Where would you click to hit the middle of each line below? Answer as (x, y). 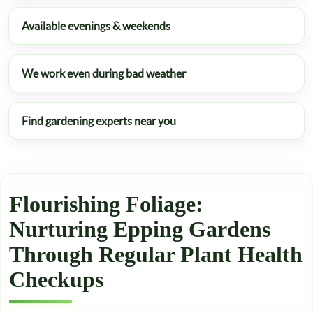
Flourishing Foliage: (106, 204)
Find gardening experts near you (99, 121)
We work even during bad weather (104, 73)
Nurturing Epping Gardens (140, 229)
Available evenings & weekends (96, 26)
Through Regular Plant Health (156, 254)
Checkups (56, 279)
